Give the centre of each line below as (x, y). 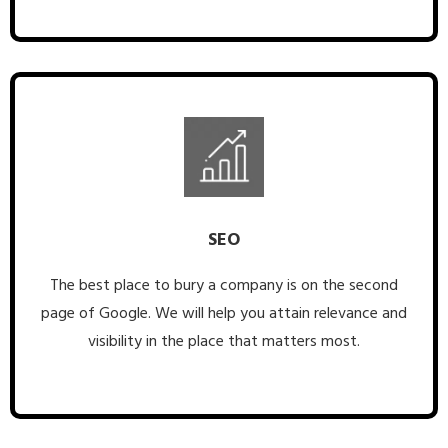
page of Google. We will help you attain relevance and (224, 312)
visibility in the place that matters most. (224, 340)
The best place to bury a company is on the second (224, 284)
